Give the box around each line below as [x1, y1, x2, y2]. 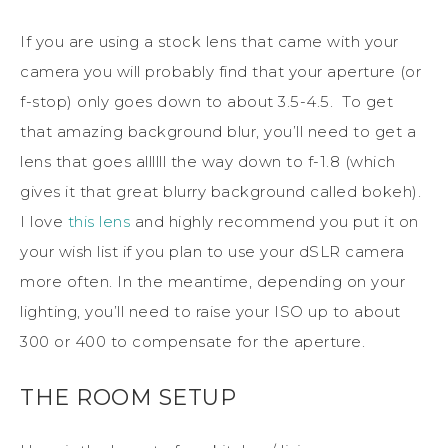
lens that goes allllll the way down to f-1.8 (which [20, 151, 396, 171]
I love [20, 211, 68, 231]
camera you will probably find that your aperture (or [20, 61, 421, 81]
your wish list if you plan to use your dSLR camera [20, 241, 404, 261]
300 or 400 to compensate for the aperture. [20, 331, 365, 351]
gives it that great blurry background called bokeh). [20, 181, 426, 201]
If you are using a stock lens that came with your [20, 31, 399, 51]
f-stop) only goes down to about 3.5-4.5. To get [20, 91, 393, 111]
